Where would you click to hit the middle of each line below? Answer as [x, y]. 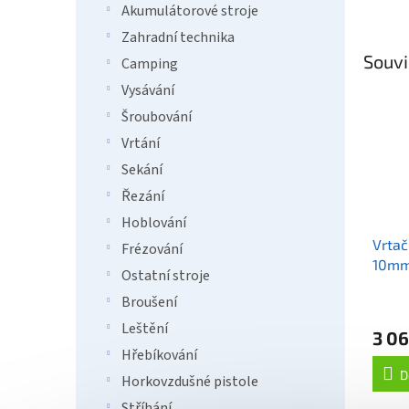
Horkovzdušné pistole [190, 382]
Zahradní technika [178, 37]
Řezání [143, 196]
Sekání [142, 170]
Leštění [145, 329]
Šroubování [157, 117]
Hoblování [154, 223]
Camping [150, 64]
